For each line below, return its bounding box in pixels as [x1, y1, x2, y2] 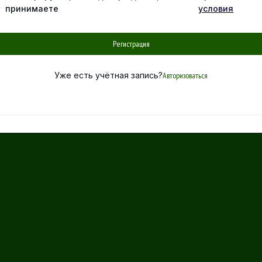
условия [198, 3, 234, 13]
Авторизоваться [163, 70, 208, 81]
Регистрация [112, 38, 150, 49]
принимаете [5, 3, 58, 13]
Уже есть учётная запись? [54, 70, 163, 80]
